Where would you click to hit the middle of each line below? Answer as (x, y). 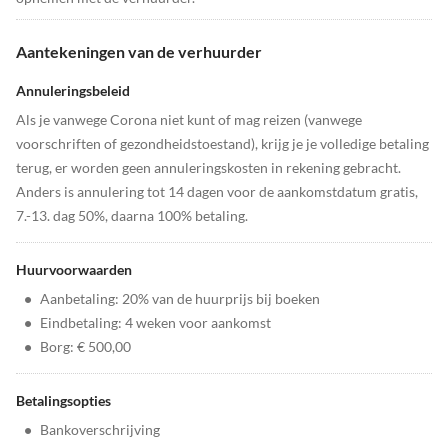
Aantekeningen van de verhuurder (139, 51)
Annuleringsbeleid (73, 90)
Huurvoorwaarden (74, 269)
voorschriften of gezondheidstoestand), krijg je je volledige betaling (222, 143)
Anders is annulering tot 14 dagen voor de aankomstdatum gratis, (217, 191)
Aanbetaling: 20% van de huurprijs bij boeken (180, 298)
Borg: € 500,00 (85, 346)
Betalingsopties (63, 400)
